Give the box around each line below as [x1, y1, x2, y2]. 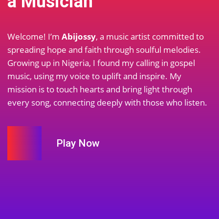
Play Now [56, 137, 100, 149]
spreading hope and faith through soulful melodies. [7, 44, 201, 55]
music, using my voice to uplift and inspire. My [7, 70, 181, 82]
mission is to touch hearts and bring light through [7, 84, 192, 95]
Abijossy [62, 31, 96, 42]
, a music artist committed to [96, 31, 204, 42]
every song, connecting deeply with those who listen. [7, 97, 207, 108]
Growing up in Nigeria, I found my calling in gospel [7, 57, 195, 68]
